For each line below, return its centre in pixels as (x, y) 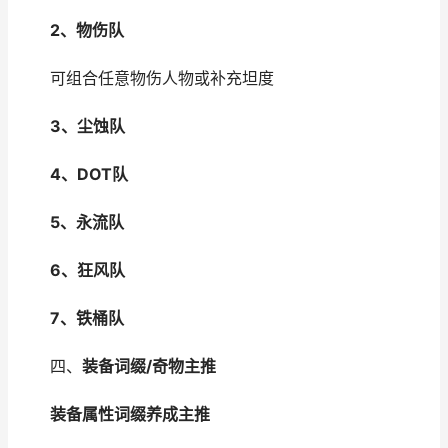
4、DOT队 (89, 174)
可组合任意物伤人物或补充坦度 (146, 78)
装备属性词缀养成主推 (130, 414)
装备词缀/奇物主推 (149, 366)
